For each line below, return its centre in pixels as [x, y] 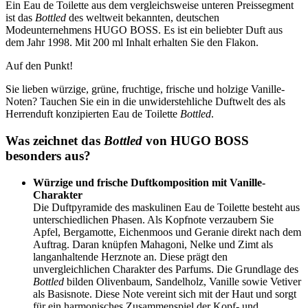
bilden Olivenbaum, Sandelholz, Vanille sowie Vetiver [183, 281]
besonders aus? [48, 156]
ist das [20, 18]
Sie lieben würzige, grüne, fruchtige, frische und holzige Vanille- [145, 89]
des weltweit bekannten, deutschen [143, 18]
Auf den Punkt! [39, 66]
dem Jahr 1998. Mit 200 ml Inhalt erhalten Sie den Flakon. [132, 43]
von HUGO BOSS [196, 141]
